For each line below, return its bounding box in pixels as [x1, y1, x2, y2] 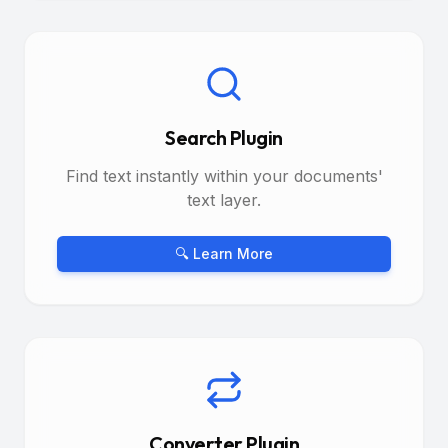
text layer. [187, 189, 261, 210]
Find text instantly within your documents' [65, 165, 383, 186]
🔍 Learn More [175, 244, 273, 262]
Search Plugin [165, 124, 283, 150]
